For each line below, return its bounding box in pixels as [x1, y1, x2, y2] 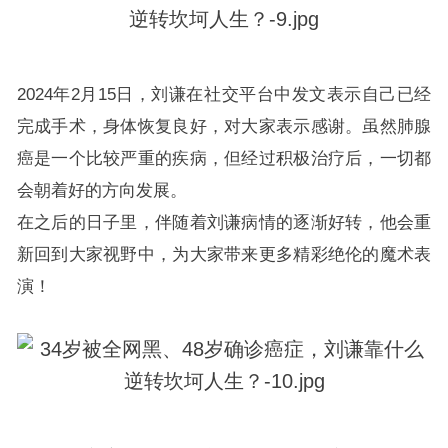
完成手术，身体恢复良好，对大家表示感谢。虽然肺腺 [16, 116, 432, 136]
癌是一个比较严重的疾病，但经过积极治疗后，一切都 [16, 148, 432, 168]
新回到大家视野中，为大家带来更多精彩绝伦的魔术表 [16, 244, 432, 264]
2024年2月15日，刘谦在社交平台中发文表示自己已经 [16, 84, 432, 104]
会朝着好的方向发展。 [16, 180, 187, 200]
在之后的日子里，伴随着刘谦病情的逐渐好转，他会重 [16, 212, 432, 232]
